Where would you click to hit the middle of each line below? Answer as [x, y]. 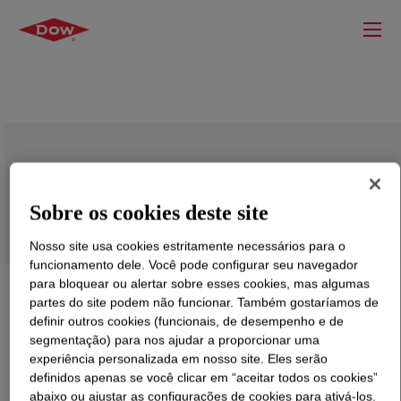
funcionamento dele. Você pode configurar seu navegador [194, 264]
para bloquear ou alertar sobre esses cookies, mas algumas [200, 283]
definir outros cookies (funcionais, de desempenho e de [187, 321]
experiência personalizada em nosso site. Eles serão [179, 358]
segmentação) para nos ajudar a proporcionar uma [175, 340]
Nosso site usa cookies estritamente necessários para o [188, 246]
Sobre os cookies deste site [149, 213]
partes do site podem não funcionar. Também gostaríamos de [205, 302]
